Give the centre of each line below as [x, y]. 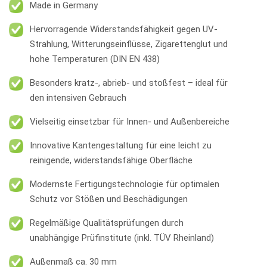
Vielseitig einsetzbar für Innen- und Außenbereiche [130, 122]
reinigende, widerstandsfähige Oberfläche [111, 161]
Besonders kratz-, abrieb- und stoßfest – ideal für [129, 83]
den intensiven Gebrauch [78, 98]
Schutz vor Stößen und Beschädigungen [109, 199]
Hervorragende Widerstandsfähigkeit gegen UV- [124, 30]
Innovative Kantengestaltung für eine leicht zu [121, 146]
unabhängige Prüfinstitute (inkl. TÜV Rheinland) [122, 238]
